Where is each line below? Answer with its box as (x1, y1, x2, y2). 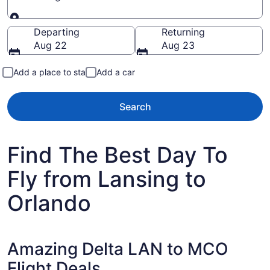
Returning (162, 26, 205, 38)
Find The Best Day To (7, 142, 228, 168)
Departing (34, 26, 80, 38)
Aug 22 (34, 39, 67, 51)
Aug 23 (162, 39, 195, 51)
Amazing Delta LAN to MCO (7, 239, 228, 259)
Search (119, 101, 151, 113)
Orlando (7, 190, 91, 216)
